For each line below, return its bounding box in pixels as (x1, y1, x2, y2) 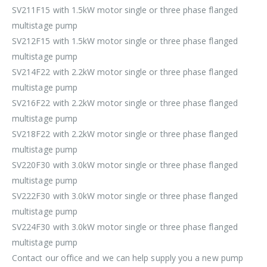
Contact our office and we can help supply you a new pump (12, 252, 243, 264)
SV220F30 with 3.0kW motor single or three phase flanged (12, 159, 238, 171)
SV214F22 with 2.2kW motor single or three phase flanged (12, 66, 238, 78)
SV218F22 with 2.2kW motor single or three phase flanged (12, 128, 238, 140)
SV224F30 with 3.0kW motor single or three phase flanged (12, 221, 238, 233)
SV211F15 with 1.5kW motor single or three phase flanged (12, 4, 238, 16)
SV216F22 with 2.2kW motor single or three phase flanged (12, 97, 238, 109)
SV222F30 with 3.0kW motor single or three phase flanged (12, 190, 238, 202)
